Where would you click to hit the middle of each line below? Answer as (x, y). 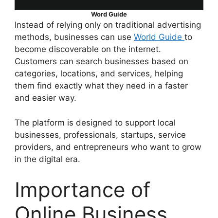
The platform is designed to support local (95, 122)
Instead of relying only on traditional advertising (108, 25)
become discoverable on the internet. (88, 49)
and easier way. (45, 98)
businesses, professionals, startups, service (100, 135)
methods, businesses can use (74, 37)
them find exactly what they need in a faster (101, 86)
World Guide (159, 37)
